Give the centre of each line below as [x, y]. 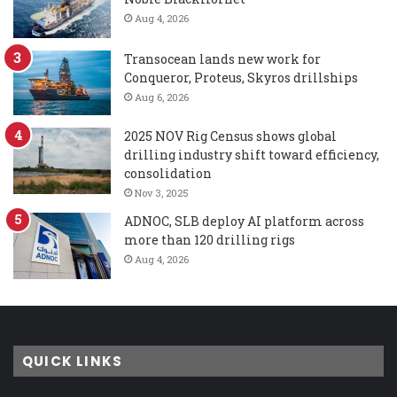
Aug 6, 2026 [162, 97]
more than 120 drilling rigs [210, 239]
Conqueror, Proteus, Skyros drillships [241, 77]
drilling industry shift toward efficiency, [252, 154]
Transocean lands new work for [222, 58]
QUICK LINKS [73, 361]
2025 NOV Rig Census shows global [230, 136]
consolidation [168, 173]
